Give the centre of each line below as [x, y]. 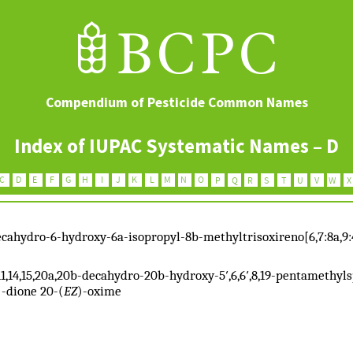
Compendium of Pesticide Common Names [176, 102]
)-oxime [99, 291]
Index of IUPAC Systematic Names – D [176, 146]
